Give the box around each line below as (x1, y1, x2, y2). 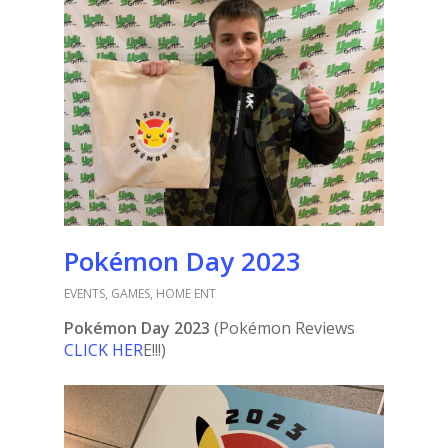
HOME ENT (156, 285, 216, 302)
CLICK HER (64, 339, 143, 361)
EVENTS (64, 285, 105, 302)
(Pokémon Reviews (210, 317, 355, 339)
